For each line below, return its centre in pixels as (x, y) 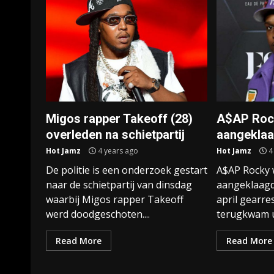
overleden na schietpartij (115, 135)
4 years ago (117, 151)
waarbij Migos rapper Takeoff (115, 199)
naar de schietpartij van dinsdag (119, 185)
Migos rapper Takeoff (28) (119, 119)
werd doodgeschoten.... (98, 214)
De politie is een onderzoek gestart (127, 170)
